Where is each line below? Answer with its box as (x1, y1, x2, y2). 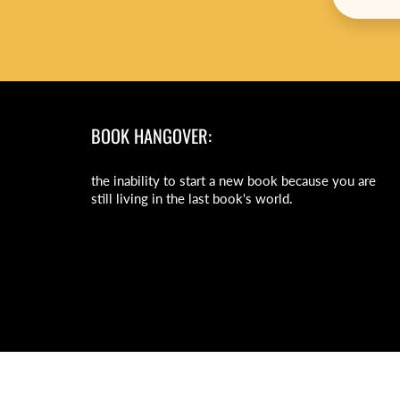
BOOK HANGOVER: (91, 122, 212, 149)
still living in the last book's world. (91, 191, 293, 206)
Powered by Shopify (242, 364, 344, 379)
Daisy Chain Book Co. (126, 364, 234, 379)
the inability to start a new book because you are (91, 173, 376, 188)
